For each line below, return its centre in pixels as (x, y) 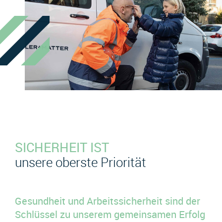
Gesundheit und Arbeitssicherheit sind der (108, 201)
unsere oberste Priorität (81, 162)
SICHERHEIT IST (62, 147)
